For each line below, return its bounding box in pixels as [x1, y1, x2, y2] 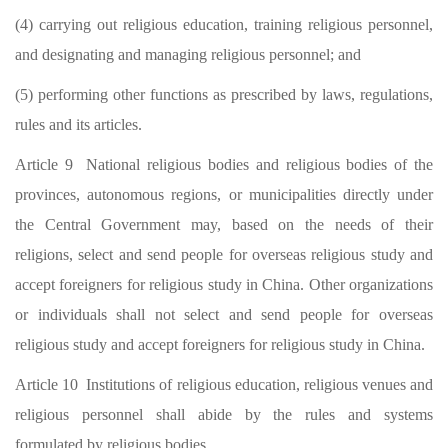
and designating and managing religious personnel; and [15, 46, 361, 63]
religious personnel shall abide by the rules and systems [15, 406, 433, 423]
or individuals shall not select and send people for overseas [15, 306, 433, 323]
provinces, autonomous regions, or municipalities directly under [15, 186, 433, 203]
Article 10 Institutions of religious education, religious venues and [15, 376, 433, 393]
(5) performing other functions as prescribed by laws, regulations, [15, 86, 433, 103]
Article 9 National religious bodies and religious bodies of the [15, 156, 433, 173]
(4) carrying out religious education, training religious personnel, [15, 16, 433, 33]
